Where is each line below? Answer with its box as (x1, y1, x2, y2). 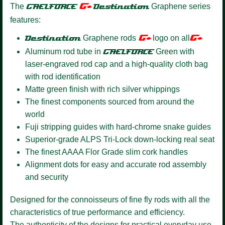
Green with (156, 47, 194, 56)
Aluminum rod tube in (25, 47, 103, 56)
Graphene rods (81, 33, 136, 42)
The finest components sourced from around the (25, 97, 194, 106)
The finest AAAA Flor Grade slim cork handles (25, 147, 188, 156)
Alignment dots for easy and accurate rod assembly (25, 160, 206, 169)
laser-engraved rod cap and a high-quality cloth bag (25, 59, 208, 68)
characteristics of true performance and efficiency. (10, 207, 185, 216)
